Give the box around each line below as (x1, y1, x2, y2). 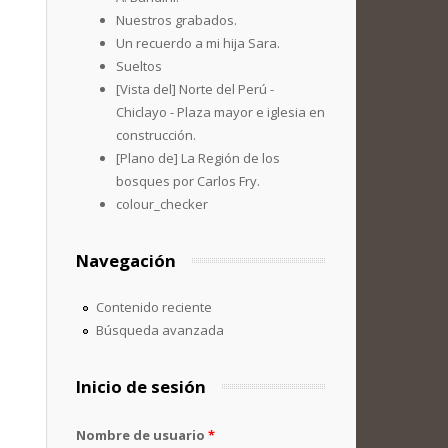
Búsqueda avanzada (95, 321, 224, 339)
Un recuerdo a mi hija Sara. (116, 34, 280, 52)
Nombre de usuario (76, 426, 208, 444)
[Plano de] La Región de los (116, 149, 280, 167)
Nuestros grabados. (116, 11, 237, 29)
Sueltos (116, 57, 162, 75)
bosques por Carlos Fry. (116, 172, 260, 190)
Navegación (76, 249, 176, 272)
